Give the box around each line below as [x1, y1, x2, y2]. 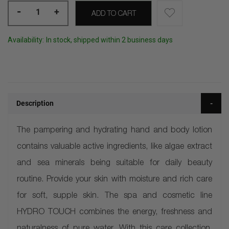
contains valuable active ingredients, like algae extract [17, 143, 212, 151]
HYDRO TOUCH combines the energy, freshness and [17, 209, 212, 217]
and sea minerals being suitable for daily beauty [17, 159, 212, 168]
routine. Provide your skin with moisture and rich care [17, 176, 212, 184]
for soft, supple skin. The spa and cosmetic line [17, 192, 212, 200]
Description [16, 99, 54, 107]
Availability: [8, 36, 44, 44]
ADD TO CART [91, 11, 136, 18]
